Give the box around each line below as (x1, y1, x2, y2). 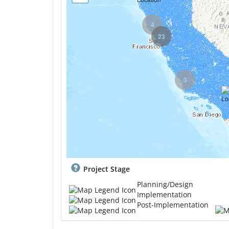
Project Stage (83, 164, 130, 174)
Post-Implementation (137, 200, 209, 210)
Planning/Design (137, 179, 193, 189)
